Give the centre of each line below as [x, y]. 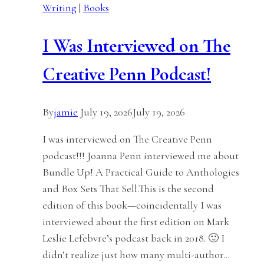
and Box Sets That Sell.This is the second [128, 189]
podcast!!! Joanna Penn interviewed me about [141, 156]
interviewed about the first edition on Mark [136, 222]
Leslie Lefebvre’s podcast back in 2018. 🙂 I [133, 238]
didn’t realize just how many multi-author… [136, 255]
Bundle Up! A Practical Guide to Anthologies [141, 172]
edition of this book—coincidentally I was [132, 205]
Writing [60, 8]
